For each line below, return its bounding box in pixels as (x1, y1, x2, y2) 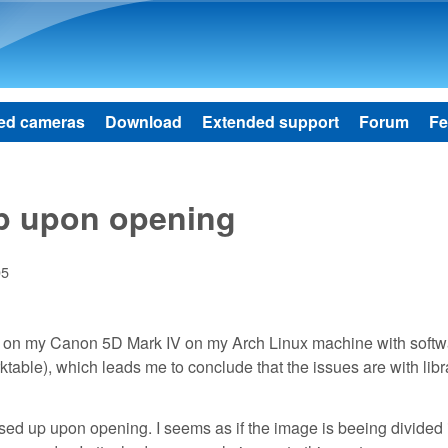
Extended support (202, 110, 339, 133)
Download (105, 110, 182, 133)
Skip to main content (128, 4, 272, 27)
